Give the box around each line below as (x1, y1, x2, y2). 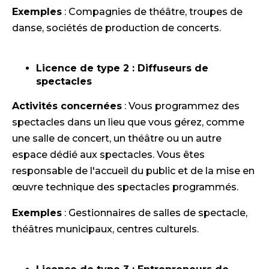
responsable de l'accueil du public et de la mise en (12, 165, 255, 177)
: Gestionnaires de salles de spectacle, (62, 207, 247, 219)
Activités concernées (12, 100, 122, 112)
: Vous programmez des (122, 100, 240, 112)
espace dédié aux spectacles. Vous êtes (12, 149, 205, 161)
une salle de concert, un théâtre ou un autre (12, 133, 222, 145)
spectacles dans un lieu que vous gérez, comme (12, 116, 244, 128)
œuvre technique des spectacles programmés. (12, 181, 238, 193)
